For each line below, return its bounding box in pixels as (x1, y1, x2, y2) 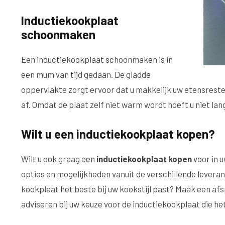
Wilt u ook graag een (21, 153, 96, 164)
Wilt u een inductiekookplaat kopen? (21, 126, 215, 141)
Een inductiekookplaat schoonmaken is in (21, 54, 173, 64)
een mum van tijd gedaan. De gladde (21, 69, 151, 79)
